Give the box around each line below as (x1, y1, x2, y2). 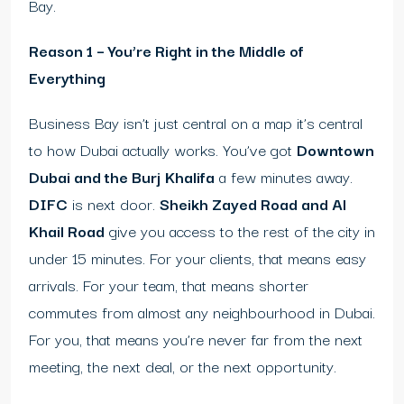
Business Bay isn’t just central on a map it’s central (29, 110, 363, 135)
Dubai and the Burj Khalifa (29, 164, 215, 189)
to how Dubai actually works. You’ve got (29, 137, 297, 162)
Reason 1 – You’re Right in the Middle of (29, 38, 304, 63)
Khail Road (29, 218, 105, 243)
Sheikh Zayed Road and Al (160, 191, 346, 216)
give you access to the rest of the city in (105, 218, 375, 243)
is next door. (68, 191, 160, 216)
